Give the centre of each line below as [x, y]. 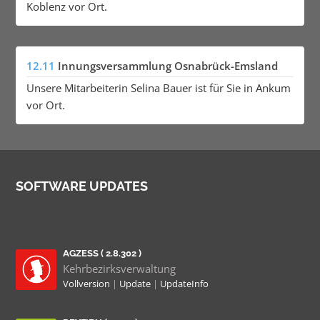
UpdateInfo [184, 284]
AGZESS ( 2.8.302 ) [102, 253]
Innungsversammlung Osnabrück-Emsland [167, 66]
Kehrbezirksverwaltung [119, 269]
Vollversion [87, 284]
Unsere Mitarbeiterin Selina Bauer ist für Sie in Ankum [158, 87]
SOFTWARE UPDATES [82, 186]
